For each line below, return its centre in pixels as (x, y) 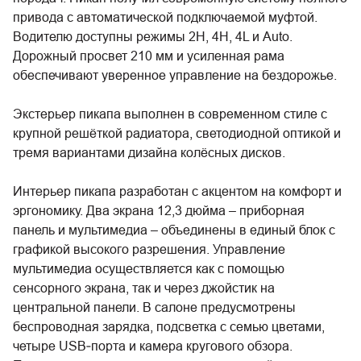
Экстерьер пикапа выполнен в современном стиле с (170, 114)
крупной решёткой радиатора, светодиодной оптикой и (177, 133)
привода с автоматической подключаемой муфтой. (165, 17)
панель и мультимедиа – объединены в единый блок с (174, 230)
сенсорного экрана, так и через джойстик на (144, 288)
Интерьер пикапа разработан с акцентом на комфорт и (177, 191)
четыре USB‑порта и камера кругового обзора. (153, 346)
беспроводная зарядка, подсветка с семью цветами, (169, 326)
